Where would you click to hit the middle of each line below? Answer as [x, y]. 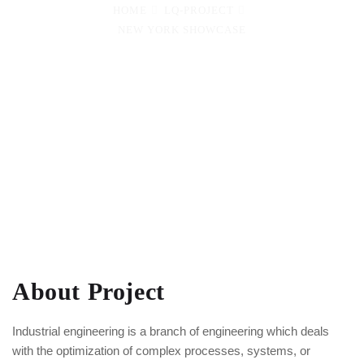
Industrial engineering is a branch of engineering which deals [171, 331]
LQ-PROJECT [199, 10]
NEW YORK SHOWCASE [182, 30]
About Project [89, 291]
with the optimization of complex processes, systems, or [161, 351]
